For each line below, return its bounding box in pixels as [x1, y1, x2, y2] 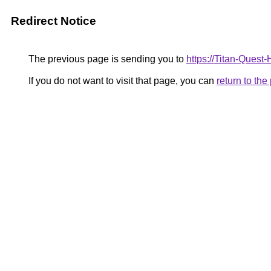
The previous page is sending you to [26, 54, 186, 64]
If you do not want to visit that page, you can [26, 76, 217, 86]
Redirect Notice [11, 15, 96, 27]
